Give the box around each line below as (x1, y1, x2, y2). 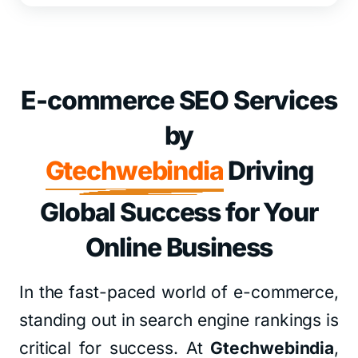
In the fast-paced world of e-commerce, (19, 282, 339, 302)
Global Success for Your (40, 197, 318, 228)
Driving (223, 155, 313, 186)
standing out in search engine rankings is (19, 310, 339, 330)
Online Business (85, 232, 273, 263)
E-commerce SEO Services (21, 85, 337, 116)
